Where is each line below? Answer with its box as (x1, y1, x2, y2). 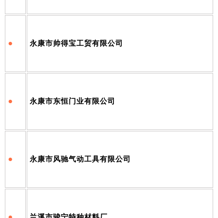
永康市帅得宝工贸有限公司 (30, 39, 123, 47)
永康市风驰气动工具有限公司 (30, 155, 131, 163)
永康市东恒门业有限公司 (30, 97, 115, 105)
